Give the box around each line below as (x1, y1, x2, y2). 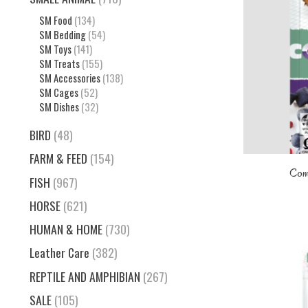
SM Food (38, 12, 72, 27)
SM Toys (38, 41, 71, 56)
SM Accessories (38, 70, 100, 85)
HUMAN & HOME (30, 220, 102, 239)
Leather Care (30, 243, 89, 262)
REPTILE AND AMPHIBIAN (30, 267, 140, 285)
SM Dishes (38, 99, 79, 114)
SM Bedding (38, 27, 86, 42)
